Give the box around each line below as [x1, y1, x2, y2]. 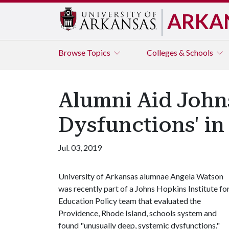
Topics [87, 48, 112, 57]
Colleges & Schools [147, 48, 215, 57]
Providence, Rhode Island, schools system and [58, 208, 217, 218]
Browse [58, 48, 87, 57]
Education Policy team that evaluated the [58, 196, 201, 205]
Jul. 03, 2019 [58, 143, 102, 152]
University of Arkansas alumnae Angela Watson [58, 171, 223, 181]
